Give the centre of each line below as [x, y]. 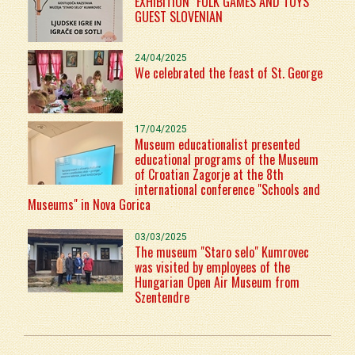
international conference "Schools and [227, 190]
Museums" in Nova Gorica [89, 205]
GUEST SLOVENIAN [179, 17]
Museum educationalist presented [218, 145]
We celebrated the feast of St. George [229, 73]
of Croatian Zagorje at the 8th [209, 175]
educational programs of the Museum [227, 160]
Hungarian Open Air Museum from [217, 282]
